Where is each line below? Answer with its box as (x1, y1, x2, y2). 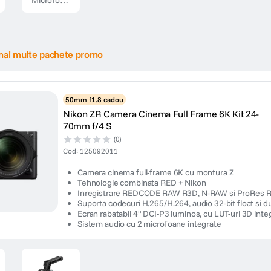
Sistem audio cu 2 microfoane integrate (77, 218, 221, 229)
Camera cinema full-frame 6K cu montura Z (77, 167, 234, 178)
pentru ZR (31, 27, 68, 38)
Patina (31, 5, 55, 16)
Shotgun (31, 16, 64, 27)
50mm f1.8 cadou (65, 95, 123, 104)
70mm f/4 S (63, 120, 112, 132)
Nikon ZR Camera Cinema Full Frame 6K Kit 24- (63, 108, 259, 120)
